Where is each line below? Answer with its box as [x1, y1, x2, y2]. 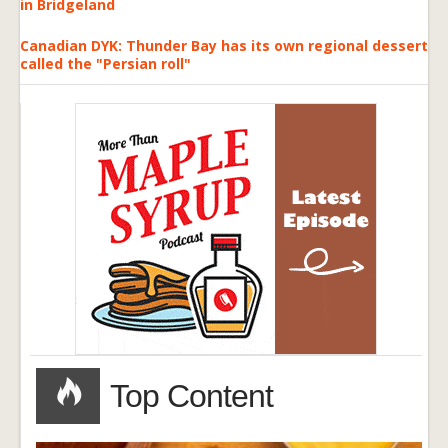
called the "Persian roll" [20, 53, 191, 73]
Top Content [110, 377, 273, 414]
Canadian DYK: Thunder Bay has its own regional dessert [20, 35, 428, 55]
